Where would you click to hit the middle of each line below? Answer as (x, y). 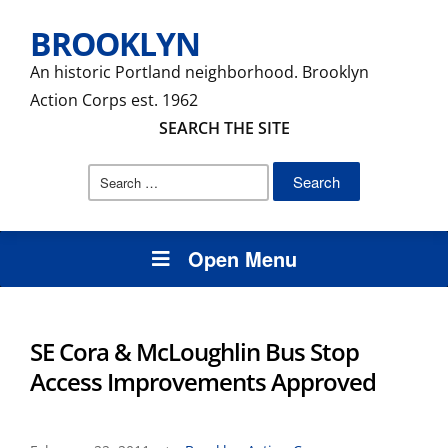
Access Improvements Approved (203, 381)
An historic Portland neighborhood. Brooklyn (199, 72)
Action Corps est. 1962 (114, 100)
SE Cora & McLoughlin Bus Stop (194, 351)
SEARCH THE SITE (224, 128)
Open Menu (242, 258)
